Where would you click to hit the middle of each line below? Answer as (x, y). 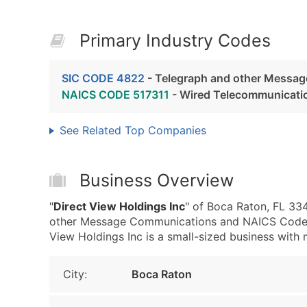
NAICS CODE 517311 (115, 95)
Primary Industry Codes (175, 40)
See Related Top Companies (133, 130)
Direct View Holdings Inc (119, 206)
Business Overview (157, 180)
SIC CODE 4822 (103, 78)
